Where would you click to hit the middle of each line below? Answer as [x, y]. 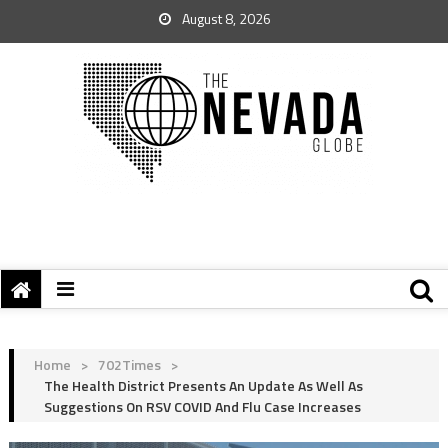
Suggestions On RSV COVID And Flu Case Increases [202, 406]
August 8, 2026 [225, 18]
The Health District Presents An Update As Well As [203, 385]
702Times [129, 364]
